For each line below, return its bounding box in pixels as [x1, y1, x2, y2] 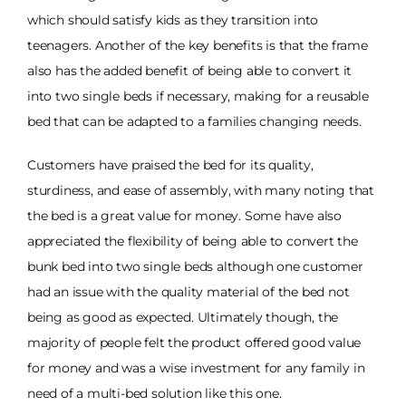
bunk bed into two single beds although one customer [27, 257, 363, 275]
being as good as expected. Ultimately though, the [27, 308, 339, 325]
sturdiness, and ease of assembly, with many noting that [27, 181, 374, 198]
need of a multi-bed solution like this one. [27, 384, 282, 401]
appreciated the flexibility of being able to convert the [27, 232, 358, 249]
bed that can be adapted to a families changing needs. [27, 112, 362, 130]
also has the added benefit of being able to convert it [27, 62, 353, 79]
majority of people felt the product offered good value [27, 333, 362, 351]
